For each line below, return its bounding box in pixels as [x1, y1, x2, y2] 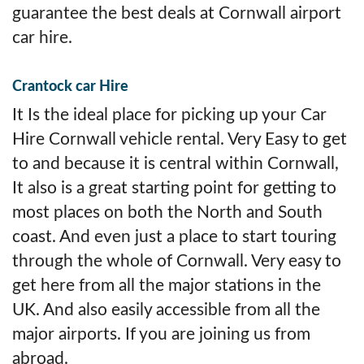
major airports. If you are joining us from [12, 326, 310, 344]
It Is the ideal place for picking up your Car [12, 106, 327, 124]
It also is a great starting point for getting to [12, 180, 336, 197]
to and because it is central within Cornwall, [12, 155, 339, 173]
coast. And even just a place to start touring [12, 228, 336, 246]
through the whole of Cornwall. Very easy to [12, 253, 341, 271]
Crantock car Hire [12, 79, 128, 94]
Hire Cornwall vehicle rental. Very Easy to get [12, 131, 347, 149]
